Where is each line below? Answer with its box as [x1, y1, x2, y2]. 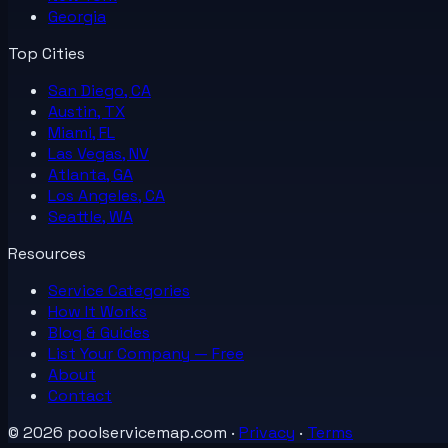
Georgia [48, 5, 106, 27]
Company [117, 342, 190, 364]
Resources [8, 242, 86, 264]
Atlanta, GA [48, 163, 133, 185]
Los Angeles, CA [48, 184, 165, 206]
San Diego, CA [48, 79, 151, 101]
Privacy [239, 421, 295, 443]
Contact [48, 384, 112, 406]
